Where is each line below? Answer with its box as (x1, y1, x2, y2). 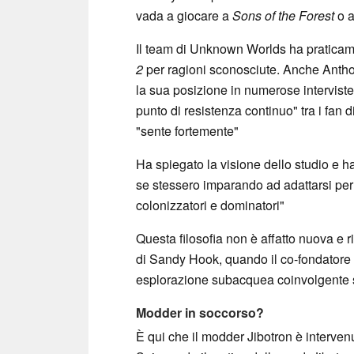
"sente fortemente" (136, 122, 239, 141)
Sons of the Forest (232, 6, 334, 25)
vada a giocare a (136, 6, 232, 25)
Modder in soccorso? (136, 303, 264, 322)
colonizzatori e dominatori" (136, 196, 284, 215)
